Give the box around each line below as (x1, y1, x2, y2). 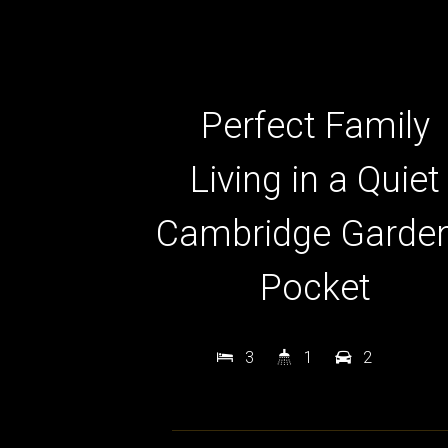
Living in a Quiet (190, 158, 441, 201)
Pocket (259, 266, 371, 309)
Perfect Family (200, 104, 430, 147)
